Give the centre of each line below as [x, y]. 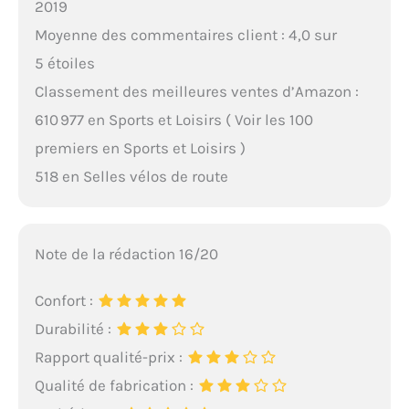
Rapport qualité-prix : [110, 357]
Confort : [65, 300]
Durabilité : [74, 328]
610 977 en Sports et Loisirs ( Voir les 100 [173, 119]
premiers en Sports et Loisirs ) [140, 147]
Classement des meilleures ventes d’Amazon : [196, 91]
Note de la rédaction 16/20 [126, 253]
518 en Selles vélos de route [131, 176]
